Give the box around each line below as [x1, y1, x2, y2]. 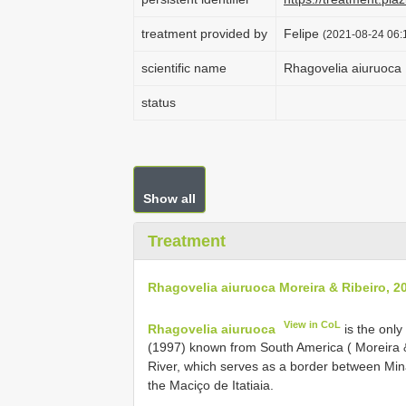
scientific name [141, 61, 227, 75]
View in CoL [284, 318, 342, 330]
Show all [143, 191, 196, 206]
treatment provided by [141, 26, 267, 41]
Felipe [284, 26, 323, 41]
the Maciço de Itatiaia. [148, 378, 274, 393]
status [141, 95, 176, 110]
